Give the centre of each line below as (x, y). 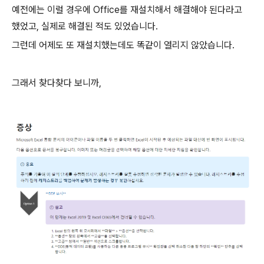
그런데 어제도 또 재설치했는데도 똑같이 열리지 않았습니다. (123, 45)
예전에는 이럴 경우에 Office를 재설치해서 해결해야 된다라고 (127, 10)
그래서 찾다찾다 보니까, (57, 83)
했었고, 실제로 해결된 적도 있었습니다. (85, 26)
